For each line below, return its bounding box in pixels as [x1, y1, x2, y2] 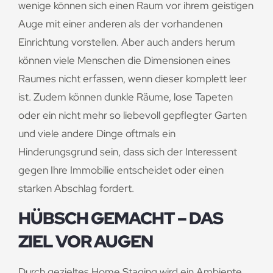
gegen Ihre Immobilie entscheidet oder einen [18, 163, 224, 177]
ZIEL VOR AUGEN [18, 230, 153, 252]
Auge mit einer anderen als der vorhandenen [18, 17, 222, 31]
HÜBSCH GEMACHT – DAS [18, 207, 223, 229]
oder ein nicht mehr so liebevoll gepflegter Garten [18, 108, 247, 122]
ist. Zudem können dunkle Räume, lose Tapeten [18, 90, 233, 104]
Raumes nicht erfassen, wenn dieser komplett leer [18, 72, 247, 86]
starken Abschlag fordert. [18, 182, 134, 196]
